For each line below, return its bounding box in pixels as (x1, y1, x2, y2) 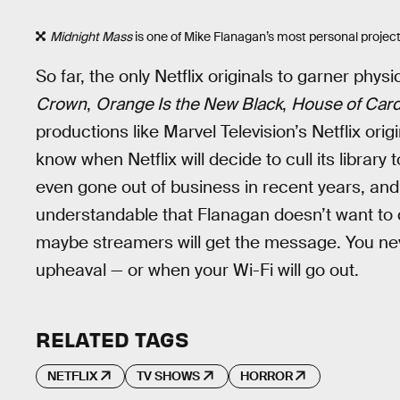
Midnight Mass (50, 29, 132, 46)
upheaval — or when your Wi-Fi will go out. (36, 258, 359, 281)
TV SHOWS (137, 368, 201, 385)
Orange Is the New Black (96, 92, 282, 115)
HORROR (239, 368, 293, 385)
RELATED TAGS (36, 325, 188, 352)
